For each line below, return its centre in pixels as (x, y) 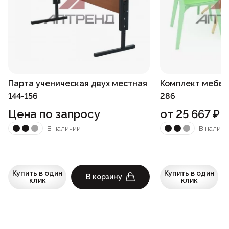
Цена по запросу (54, 114)
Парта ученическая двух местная (78, 84)
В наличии (64, 128)
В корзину (104, 177)
